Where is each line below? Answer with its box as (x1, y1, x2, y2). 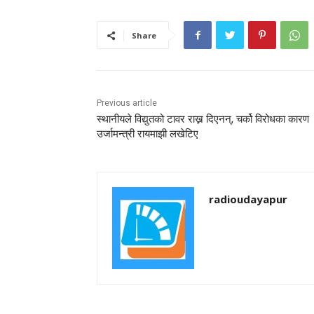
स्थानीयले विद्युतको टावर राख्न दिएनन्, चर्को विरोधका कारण (97, 112, 309, 125)
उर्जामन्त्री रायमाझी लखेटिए (97, 127, 198, 140)
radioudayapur (209, 191, 287, 206)
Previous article (97, 97, 157, 108)
